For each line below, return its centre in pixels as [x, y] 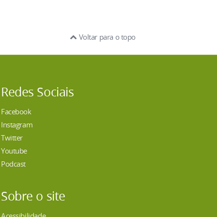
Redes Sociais [38, 92]
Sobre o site [33, 196]
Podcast [14, 163]
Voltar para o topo [106, 37]
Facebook [16, 111]
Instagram [17, 124]
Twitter [12, 137]
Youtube [14, 150]
